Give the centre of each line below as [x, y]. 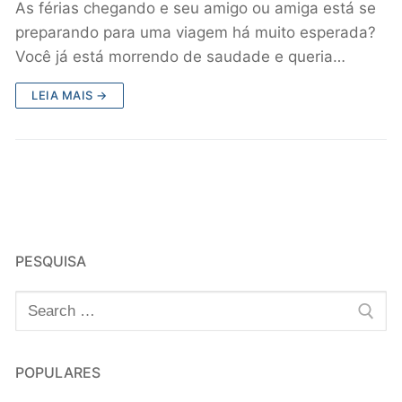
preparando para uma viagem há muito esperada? [196, 33]
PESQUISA [51, 262]
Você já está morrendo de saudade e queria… [180, 57]
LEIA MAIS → [70, 96]
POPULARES [58, 372]
